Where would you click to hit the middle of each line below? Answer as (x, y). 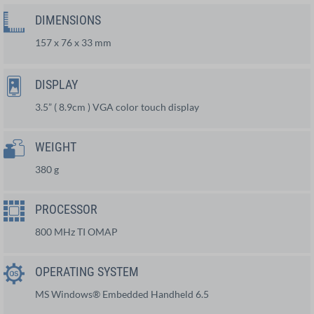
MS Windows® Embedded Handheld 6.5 (122, 294)
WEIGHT (56, 146)
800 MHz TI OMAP (76, 231)
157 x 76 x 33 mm (73, 42)
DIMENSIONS (68, 20)
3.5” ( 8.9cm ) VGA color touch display (117, 107)
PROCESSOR (66, 209)
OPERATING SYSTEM (87, 271)
